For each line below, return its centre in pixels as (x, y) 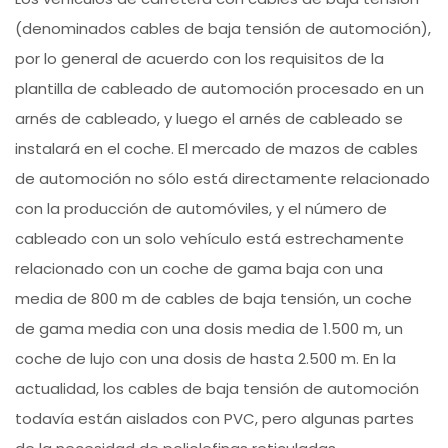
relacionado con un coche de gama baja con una (199, 269)
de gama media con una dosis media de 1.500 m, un (209, 329)
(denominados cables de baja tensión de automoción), (223, 29)
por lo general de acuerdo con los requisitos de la (200, 59)
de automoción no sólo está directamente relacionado (223, 179)
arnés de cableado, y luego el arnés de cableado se (209, 119)
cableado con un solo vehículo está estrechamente (210, 239)
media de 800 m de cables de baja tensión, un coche (214, 299)
